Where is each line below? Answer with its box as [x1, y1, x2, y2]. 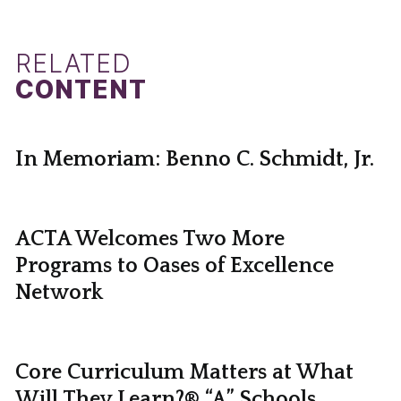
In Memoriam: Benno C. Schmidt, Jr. [14, 148, 374, 172]
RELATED [14, 48, 132, 80]
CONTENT [14, 74, 148, 106]
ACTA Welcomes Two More [14, 227, 285, 252]
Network [14, 281, 103, 305]
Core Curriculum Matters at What [14, 361, 354, 385]
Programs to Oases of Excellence [14, 254, 334, 278]
